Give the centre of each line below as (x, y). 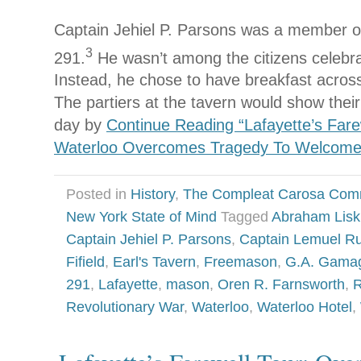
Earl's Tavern (154, 262)
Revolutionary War (125, 307)
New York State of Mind (141, 217)
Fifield (85, 262)
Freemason (241, 262)
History (153, 195)
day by (80, 125)
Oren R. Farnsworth (281, 285)
